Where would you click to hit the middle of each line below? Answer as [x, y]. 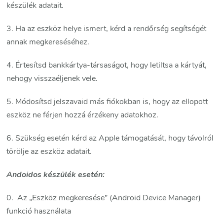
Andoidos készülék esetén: [56, 175]
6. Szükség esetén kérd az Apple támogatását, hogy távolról [110, 138]
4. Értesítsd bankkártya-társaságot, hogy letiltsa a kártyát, [107, 65]
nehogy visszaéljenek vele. [52, 79]
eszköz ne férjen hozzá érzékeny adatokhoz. [83, 115]
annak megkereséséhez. [48, 42]
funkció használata [39, 211]
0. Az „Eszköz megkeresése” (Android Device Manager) [104, 198]
